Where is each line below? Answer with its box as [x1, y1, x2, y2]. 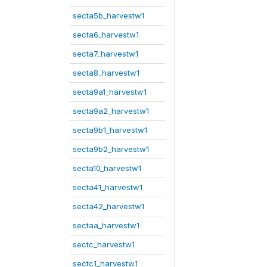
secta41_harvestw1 [73, 182, 142, 192]
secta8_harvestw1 [73, 68, 139, 77]
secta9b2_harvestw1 [73, 144, 149, 154]
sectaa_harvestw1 [73, 221, 139, 230]
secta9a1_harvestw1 [73, 87, 147, 97]
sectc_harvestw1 [73, 240, 135, 249]
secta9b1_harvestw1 [73, 125, 147, 135]
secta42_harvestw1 [73, 201, 144, 211]
